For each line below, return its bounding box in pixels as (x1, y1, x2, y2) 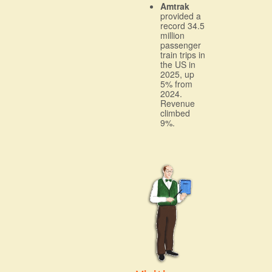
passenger (160, 38, 201, 51)
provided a (160, 9, 201, 22)
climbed (160, 106, 190, 119)
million (160, 29, 185, 41)
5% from (160, 77, 192, 90)
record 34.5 (160, 19, 205, 32)
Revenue (160, 97, 195, 109)
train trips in (160, 48, 205, 61)
